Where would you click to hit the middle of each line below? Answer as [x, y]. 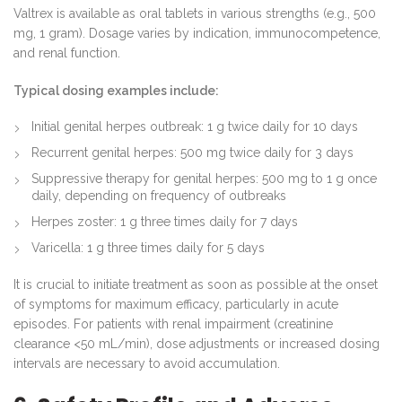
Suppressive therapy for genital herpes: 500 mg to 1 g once [204, 178]
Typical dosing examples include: [116, 90]
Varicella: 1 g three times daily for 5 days [148, 247]
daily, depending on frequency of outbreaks [159, 195]
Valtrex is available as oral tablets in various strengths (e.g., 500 [195, 13]
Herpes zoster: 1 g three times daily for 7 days [165, 221]
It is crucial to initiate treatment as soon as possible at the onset [196, 284]
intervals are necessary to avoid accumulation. [147, 363]
